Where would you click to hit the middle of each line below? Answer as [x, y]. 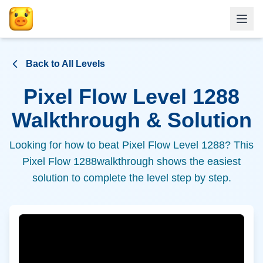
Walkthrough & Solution [131, 120]
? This [239, 145]
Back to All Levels [65, 64]
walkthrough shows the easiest [169, 161]
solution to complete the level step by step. [131, 178]
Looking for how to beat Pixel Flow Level [105, 145]
